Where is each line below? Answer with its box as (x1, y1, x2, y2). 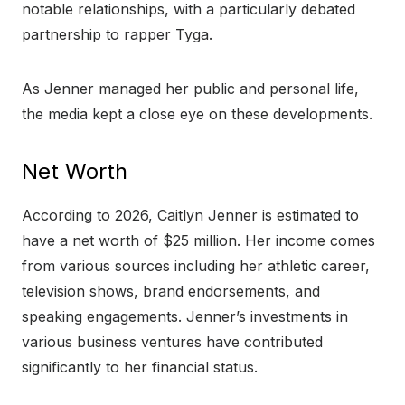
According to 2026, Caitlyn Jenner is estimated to (22, 206, 359, 225)
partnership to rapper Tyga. (22, 25, 212, 44)
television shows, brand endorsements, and (22, 282, 320, 301)
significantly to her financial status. (22, 358, 258, 377)
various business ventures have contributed (22, 333, 323, 352)
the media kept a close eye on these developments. (22, 105, 372, 124)
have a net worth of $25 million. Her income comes (22, 231, 375, 250)
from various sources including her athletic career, (22, 257, 370, 276)
